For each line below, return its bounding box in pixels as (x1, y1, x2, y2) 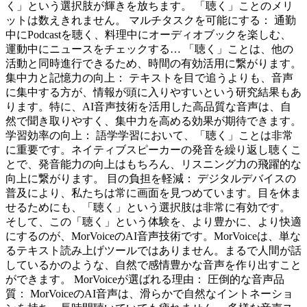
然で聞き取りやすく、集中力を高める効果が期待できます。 (5, 114, 302, 127)
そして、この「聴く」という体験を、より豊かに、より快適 (5, 215, 302, 228)
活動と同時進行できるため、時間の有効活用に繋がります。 (5, 57, 302, 69)
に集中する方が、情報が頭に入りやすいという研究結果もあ (5, 86, 302, 98)
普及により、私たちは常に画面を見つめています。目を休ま (5, 186, 302, 199)
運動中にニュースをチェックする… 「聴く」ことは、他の (5, 42, 293, 55)
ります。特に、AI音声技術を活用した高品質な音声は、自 (5, 100, 291, 112)
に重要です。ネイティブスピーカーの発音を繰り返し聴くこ (5, 143, 302, 156)
